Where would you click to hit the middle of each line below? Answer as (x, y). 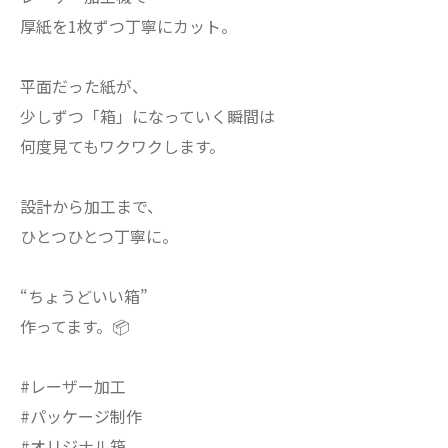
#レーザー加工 (73, 386)
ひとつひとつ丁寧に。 (99, 236)
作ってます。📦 (75, 326)
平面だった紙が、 (84, 86)
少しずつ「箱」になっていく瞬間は (147, 116)
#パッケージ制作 (81, 416)
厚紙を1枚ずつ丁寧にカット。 (128, 26)
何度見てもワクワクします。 (122, 146)
